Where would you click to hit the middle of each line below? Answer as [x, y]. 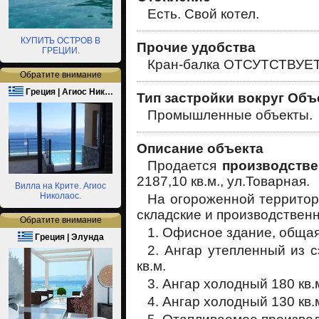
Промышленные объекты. [230, 115]
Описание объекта [200, 149]
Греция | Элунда [68, 237]
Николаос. [61, 196]
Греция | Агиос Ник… [68, 92]
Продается [185, 166]
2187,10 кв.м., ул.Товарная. [223, 182]
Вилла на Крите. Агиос [61, 186]
